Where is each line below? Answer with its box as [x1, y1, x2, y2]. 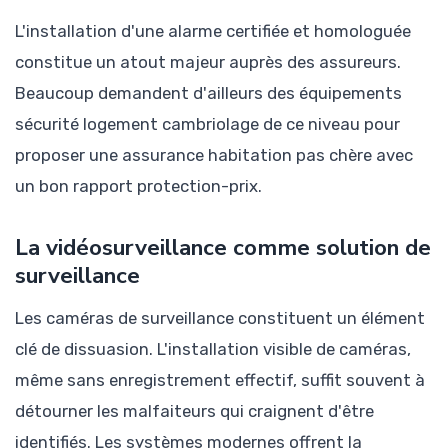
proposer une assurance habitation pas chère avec [15, 144, 413, 165]
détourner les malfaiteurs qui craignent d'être [15, 400, 374, 421]
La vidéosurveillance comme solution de [15, 231, 431, 263]
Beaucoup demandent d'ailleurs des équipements [15, 82, 402, 103]
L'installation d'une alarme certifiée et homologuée [15, 20, 411, 41]
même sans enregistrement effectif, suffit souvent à [15, 369, 425, 390]
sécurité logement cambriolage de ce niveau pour [15, 113, 400, 134]
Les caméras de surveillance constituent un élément [15, 307, 425, 328]
